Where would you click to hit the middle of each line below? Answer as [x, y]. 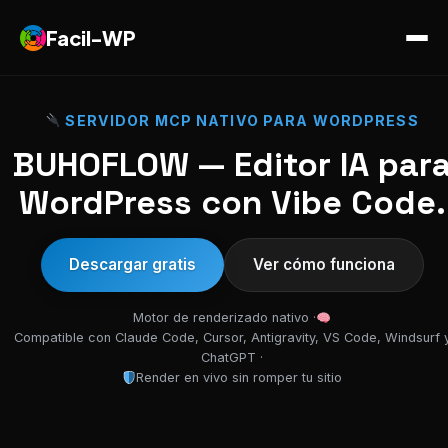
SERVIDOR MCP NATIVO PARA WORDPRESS [240, 120]
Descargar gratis [132, 264]
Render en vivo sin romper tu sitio [239, 377]
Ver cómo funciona [323, 264]
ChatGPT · [232, 357]
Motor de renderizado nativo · [225, 317]
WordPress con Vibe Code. [232, 202]
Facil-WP [91, 37]
